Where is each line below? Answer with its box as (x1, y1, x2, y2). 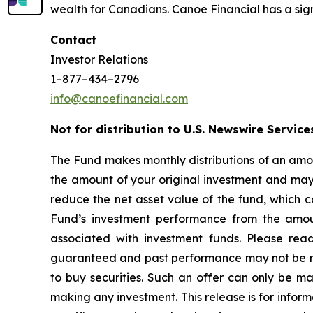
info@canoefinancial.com (50, 92, 188, 105)
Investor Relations (50, 52, 148, 66)
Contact (50, 33, 96, 47)
